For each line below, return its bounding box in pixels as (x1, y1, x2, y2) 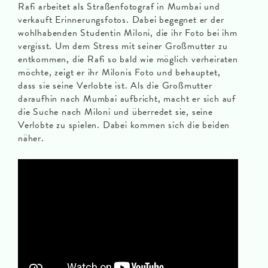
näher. (18, 131, 44, 145)
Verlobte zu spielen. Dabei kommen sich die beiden (18, 118, 230, 132)
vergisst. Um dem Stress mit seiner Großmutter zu (18, 39, 228, 53)
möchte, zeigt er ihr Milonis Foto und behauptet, (18, 65, 221, 80)
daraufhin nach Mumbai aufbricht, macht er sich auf (18, 92, 236, 106)
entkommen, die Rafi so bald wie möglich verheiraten (18, 52, 238, 66)
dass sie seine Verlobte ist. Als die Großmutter (18, 78, 212, 93)
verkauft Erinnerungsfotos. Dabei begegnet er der (18, 13, 224, 27)
